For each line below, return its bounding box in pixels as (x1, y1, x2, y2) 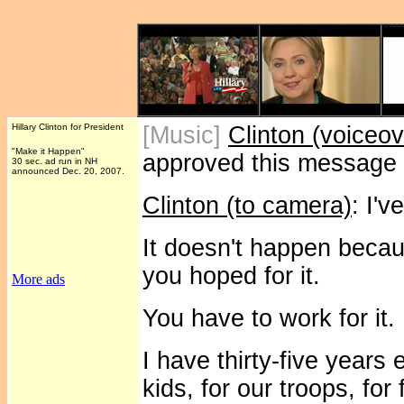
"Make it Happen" (12, 146, 85, 156)
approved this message (142, 150, 397, 177)
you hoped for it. (142, 262, 320, 289)
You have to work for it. (142, 305, 395, 332)
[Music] (142, 122, 228, 149)
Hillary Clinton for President (12, 122, 124, 132)
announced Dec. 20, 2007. (12, 166, 124, 176)
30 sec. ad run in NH (12, 156, 97, 166)
